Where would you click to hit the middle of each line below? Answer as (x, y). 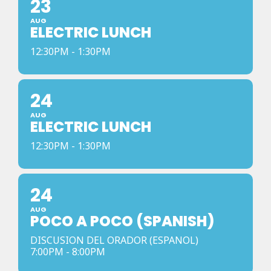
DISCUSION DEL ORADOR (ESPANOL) (114, 240)
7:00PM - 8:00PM (68, 252)
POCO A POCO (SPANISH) (122, 221)
